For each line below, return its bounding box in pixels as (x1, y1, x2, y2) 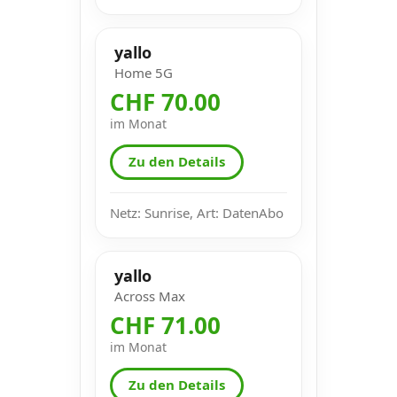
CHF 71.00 (110, 308, 221, 341)
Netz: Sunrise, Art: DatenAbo (110, 203, 284, 222)
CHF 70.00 (110, 85, 221, 118)
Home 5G (114, 63, 173, 82)
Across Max (114, 286, 185, 305)
